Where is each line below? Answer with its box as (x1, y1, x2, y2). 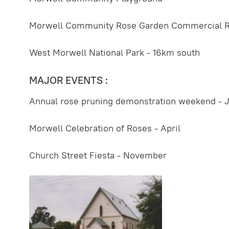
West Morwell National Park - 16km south (29, 46, 200, 58)
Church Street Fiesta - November (29, 149, 167, 162)
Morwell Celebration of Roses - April (29, 122, 180, 134)
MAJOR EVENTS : (29, 73, 108, 87)
